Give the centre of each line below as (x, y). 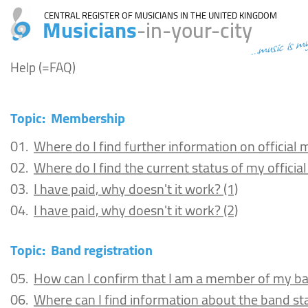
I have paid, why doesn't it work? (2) (136, 210)
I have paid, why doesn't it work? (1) (136, 189)
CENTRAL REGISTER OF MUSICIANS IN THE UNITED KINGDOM (161, 15)
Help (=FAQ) (43, 67)
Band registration (102, 250)
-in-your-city (195, 30)
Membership (88, 118)
